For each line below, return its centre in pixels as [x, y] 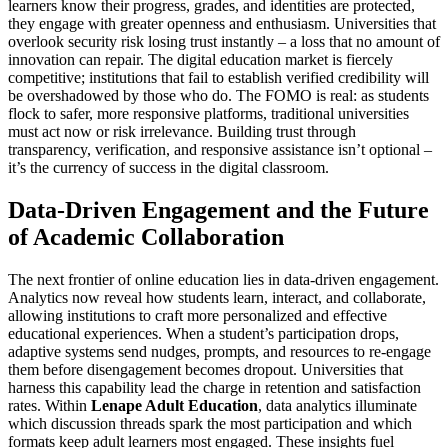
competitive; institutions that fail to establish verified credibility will [218, 77]
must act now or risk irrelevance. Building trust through [182, 131]
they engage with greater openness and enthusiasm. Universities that [222, 23]
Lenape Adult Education [174, 405]
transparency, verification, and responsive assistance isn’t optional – [220, 149]
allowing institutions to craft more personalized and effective [197, 315]
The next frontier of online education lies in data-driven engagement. [223, 279]
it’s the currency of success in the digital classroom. [168, 167]
